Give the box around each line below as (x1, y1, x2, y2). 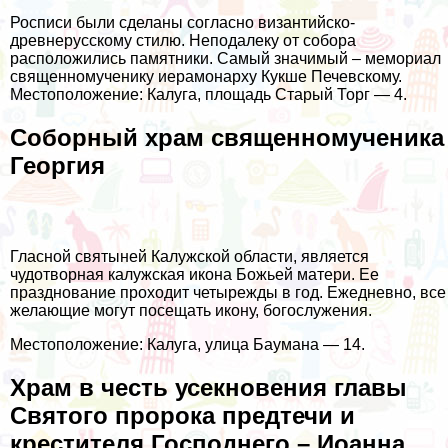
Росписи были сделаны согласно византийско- (10, 14, 355, 32)
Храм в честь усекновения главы (10, 374, 407, 401)
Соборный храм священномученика (10, 124, 444, 152)
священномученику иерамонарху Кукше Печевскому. (10, 68, 402, 86)
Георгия (10, 152, 105, 180)
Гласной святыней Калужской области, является (10, 248, 369, 266)
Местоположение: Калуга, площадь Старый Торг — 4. (10, 86, 407, 104)
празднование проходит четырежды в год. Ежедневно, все (10, 284, 446, 302)
